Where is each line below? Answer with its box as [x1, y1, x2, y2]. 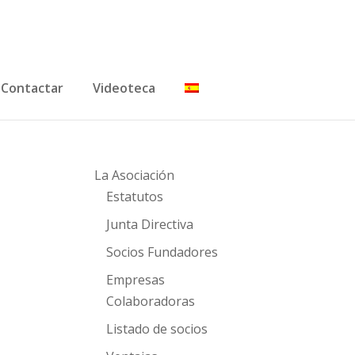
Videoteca [93, 79, 155, 97]
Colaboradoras [106, 292, 196, 310]
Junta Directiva [106, 216, 194, 233]
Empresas [106, 271, 166, 288]
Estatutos [106, 188, 164, 205]
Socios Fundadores [106, 243, 219, 261]
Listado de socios [106, 320, 208, 338]
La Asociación [94, 166, 175, 184]
